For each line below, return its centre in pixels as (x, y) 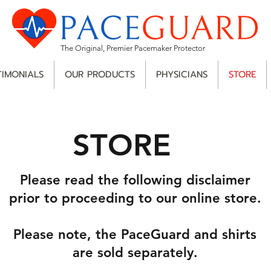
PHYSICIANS (182, 74)
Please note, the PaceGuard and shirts (135, 234)
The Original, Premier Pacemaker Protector (133, 48)
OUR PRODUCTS (100, 74)
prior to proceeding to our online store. (135, 198)
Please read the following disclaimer (135, 180)
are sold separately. (135, 253)
